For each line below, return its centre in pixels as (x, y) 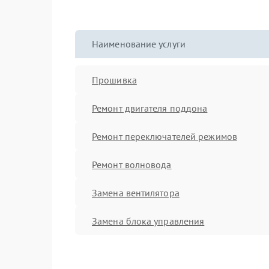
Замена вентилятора (136, 192)
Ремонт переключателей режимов (165, 136)
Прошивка (114, 80)
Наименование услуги (139, 44)
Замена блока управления (148, 221)
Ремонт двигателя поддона (150, 108)
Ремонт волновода (132, 164)
